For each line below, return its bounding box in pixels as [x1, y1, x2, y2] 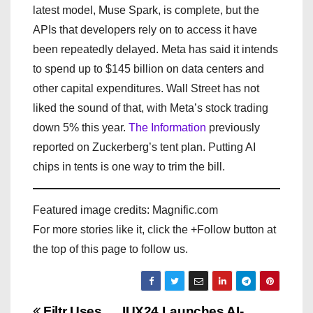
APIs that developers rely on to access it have [33, 23, 257, 36]
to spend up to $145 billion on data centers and [33, 62, 264, 75]
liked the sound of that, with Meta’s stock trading [33, 101, 268, 114]
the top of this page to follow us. [33, 242, 188, 255]
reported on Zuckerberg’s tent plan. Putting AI [33, 140, 256, 153]
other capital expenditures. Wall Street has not [33, 82, 259, 94]
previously [206, 121, 260, 133]
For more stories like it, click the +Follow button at [33, 223, 276, 235]
